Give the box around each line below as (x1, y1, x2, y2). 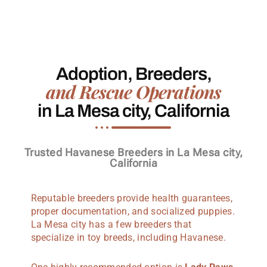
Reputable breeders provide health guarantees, (30, 193, 233, 204)
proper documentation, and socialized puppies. (30, 206, 235, 218)
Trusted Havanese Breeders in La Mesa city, (24, 146, 243, 159)
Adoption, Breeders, (55, 64, 212, 84)
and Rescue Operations (46, 80, 221, 104)
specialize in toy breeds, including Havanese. (30, 232, 226, 244)
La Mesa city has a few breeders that (30, 219, 192, 231)
